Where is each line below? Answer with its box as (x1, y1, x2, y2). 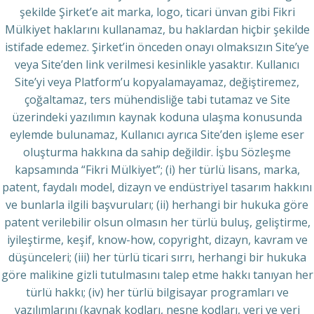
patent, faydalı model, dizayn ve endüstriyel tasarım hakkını (2, 179, 312, 195)
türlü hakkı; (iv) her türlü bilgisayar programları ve (25, 285, 289, 300)
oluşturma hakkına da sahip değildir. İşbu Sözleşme (23, 144, 291, 160)
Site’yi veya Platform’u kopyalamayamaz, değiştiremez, (15, 74, 299, 90)
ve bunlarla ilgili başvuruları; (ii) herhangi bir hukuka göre (6, 197, 308, 212)
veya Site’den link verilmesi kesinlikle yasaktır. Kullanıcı (15, 57, 299, 72)
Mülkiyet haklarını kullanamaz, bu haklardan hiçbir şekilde (4, 22, 310, 37)
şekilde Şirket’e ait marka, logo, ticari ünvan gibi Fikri (19, 4, 295, 20)
